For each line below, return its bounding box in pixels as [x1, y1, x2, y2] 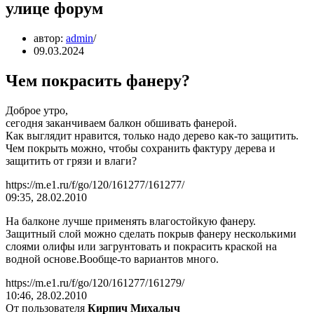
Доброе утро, [6, 104, 68, 116]
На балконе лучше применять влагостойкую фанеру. [6, 214, 256, 227]
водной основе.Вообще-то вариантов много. [6, 252, 219, 265]
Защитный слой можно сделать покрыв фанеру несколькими [6, 227, 296, 240]
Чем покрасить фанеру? [6, 71, 190, 90]
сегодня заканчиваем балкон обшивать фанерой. [6, 116, 237, 129]
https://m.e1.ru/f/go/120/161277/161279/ [6, 276, 184, 289]
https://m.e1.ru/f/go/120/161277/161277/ [6, 178, 184, 191]
